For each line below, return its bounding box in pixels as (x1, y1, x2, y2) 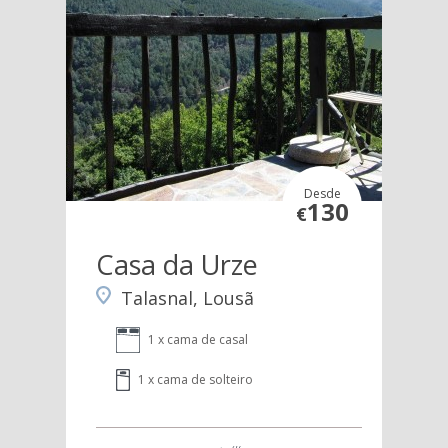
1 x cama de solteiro (137, 371, 253, 389)
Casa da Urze (95, 246, 258, 284)
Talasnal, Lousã (120, 286, 254, 311)
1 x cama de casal (147, 331, 248, 349)
